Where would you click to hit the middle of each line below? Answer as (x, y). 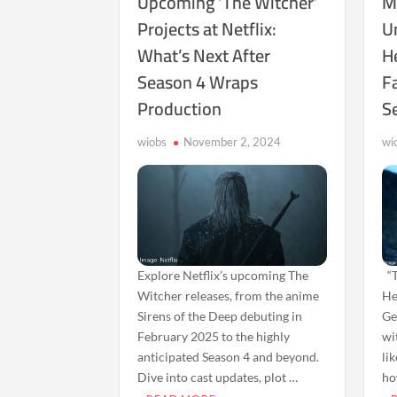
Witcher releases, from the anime (229, 295)
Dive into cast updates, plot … (218, 377)
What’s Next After (204, 55)
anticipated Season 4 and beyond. (229, 356)
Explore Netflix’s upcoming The (223, 275)
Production (180, 109)
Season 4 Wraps (198, 82)
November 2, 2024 (233, 142)
